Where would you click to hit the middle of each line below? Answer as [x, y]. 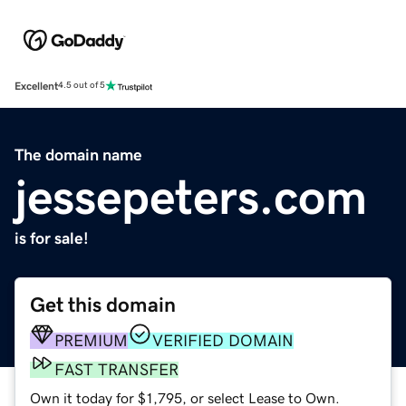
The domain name [78, 155]
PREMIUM [91, 340]
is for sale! [52, 238]
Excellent [36, 86]
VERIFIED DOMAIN [223, 340]
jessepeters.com [191, 196]
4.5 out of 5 [82, 86]
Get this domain [103, 304]
